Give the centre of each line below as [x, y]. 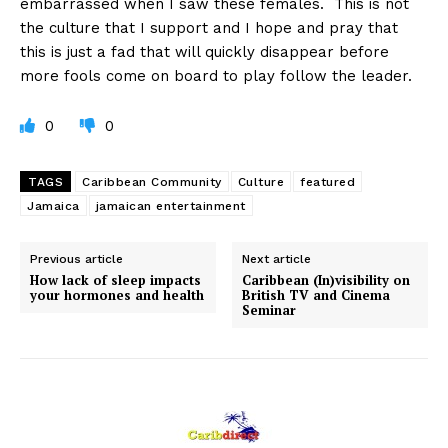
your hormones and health [117, 295]
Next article [277, 259]
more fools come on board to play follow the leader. [216, 76]
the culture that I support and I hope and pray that [209, 28]
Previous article [76, 259]
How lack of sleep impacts [115, 280]
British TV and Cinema [316, 295]
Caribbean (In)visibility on [326, 280]
